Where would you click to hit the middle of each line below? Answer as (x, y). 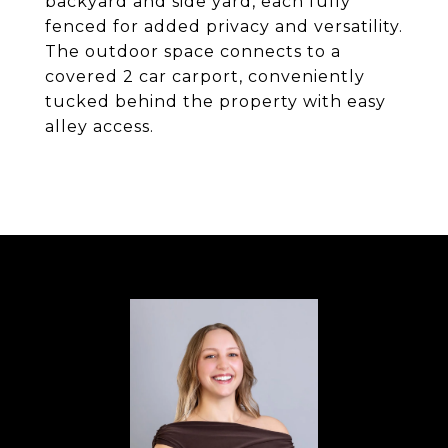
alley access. (99, 126)
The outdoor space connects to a (193, 51)
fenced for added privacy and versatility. (224, 26)
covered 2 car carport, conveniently (205, 76)
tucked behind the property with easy (215, 101)
